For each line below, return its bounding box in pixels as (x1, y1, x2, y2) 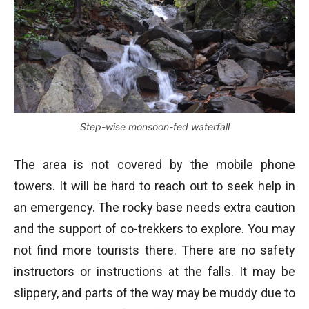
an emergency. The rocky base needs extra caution (14, 200, 295, 215)
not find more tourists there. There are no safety (14, 243, 295, 258)
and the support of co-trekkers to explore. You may (14, 221, 295, 237)
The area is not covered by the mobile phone (14, 157, 295, 172)
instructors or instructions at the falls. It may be (14, 264, 295, 279)
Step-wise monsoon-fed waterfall (79, 121, 230, 133)
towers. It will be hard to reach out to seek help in (14, 179, 295, 194)
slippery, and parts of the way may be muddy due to (14, 286, 295, 301)
